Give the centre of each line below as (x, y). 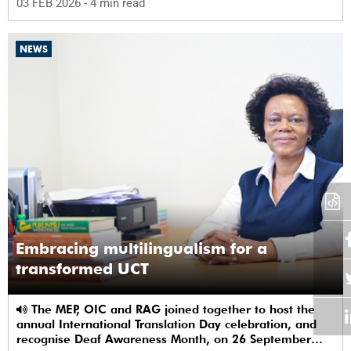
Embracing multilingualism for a (141, 248)
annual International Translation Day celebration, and (166, 324)
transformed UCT (82, 268)
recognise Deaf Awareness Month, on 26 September (164, 339)
